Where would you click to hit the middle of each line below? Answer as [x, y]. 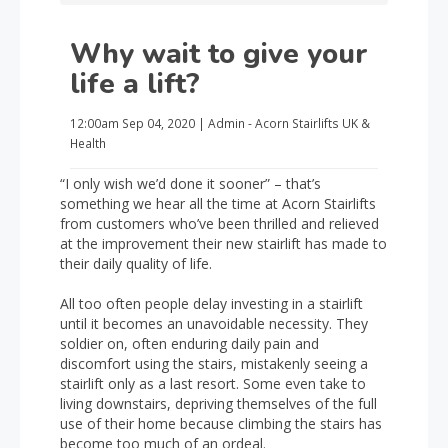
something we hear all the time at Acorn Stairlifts [218, 203]
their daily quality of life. [136, 263]
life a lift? [135, 84]
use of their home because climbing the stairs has [221, 423]
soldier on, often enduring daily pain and [189, 343]
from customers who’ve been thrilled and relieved [219, 223]
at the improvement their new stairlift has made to [223, 243]
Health [88, 143]
